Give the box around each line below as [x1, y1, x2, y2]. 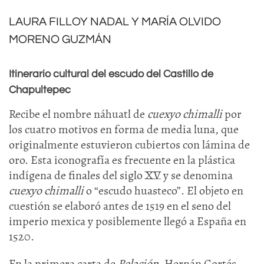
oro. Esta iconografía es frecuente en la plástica [9, 152, 235, 168]
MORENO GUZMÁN [9, 34, 111, 45]
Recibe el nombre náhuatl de [9, 106, 147, 122]
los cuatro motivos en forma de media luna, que [9, 121, 239, 137]
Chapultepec [9, 84, 71, 95]
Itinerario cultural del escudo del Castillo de [9, 68, 213, 80]
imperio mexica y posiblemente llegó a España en [9, 213, 246, 229]
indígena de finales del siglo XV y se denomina [9, 167, 233, 183]
